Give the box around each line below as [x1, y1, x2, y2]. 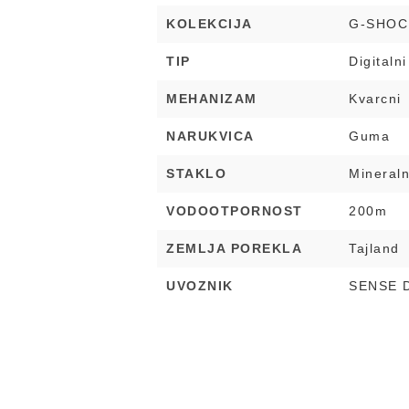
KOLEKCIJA [166, 16, 253, 31]
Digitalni [349, 54, 407, 68]
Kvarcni [349, 91, 402, 106]
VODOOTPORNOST [166, 204, 303, 218]
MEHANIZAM [166, 91, 257, 106]
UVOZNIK [166, 278, 234, 293]
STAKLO [166, 166, 226, 181]
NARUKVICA [166, 129, 255, 143]
